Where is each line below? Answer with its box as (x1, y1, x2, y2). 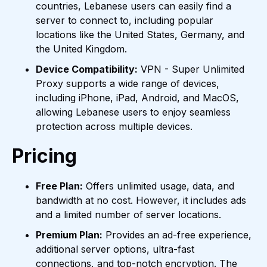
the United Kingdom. (36, 43, 127, 55)
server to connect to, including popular (36, 14, 213, 27)
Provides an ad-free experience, (103, 229, 252, 241)
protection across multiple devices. (36, 120, 193, 133)
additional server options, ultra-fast (36, 243, 194, 256)
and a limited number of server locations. (36, 209, 221, 221)
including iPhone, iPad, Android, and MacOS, (36, 92, 239, 104)
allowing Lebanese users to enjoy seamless (36, 106, 231, 119)
